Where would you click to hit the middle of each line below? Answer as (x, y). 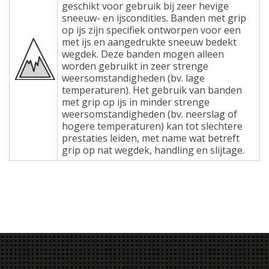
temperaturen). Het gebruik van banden (152, 90)
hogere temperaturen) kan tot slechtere (152, 126)
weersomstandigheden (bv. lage (133, 78)
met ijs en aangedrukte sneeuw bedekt (149, 42)
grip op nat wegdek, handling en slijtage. (153, 150)
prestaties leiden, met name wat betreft (151, 138)
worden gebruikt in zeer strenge (135, 66)
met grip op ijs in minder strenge (136, 102)
